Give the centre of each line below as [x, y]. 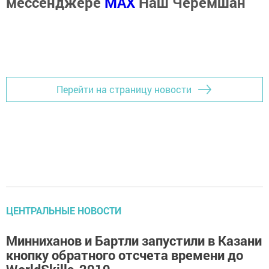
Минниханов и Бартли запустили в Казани [134, 240]
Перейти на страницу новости [124, 89]
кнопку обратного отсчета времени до [125, 255]
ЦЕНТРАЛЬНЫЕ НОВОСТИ [64, 210]
